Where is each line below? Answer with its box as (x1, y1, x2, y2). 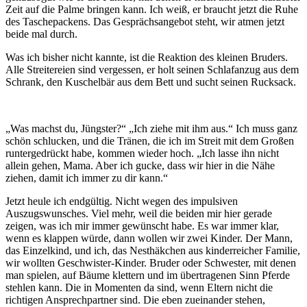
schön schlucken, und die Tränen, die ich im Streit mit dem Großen (5, 134, 294, 147)
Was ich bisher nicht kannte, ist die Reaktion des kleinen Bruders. (5, 51, 288, 63)
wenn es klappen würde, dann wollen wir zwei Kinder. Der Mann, (5, 232, 293, 244)
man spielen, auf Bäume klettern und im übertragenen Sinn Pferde (5, 269, 290, 281)
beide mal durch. (5, 27, 77, 40)
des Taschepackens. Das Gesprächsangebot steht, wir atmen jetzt (5, 15, 284, 27)
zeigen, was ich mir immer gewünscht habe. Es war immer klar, (5, 219, 279, 232)
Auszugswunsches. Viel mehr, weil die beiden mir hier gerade (5, 207, 272, 219)
